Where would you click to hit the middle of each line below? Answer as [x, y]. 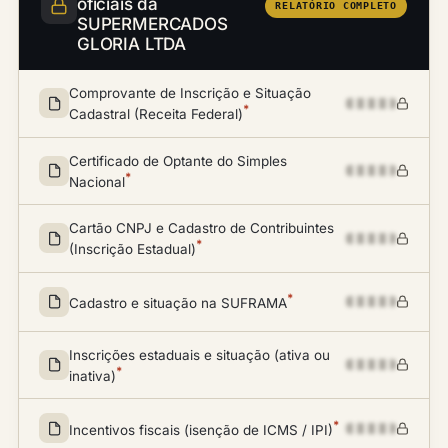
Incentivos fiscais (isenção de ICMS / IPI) [201, 429]
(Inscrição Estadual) [132, 248]
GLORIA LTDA [132, 44]
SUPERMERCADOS [152, 24]
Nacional [97, 181]
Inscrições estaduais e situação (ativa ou [199, 354]
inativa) [92, 375]
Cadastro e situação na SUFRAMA [178, 302]
